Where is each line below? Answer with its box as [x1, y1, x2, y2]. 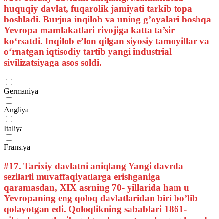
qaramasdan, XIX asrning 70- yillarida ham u [4, 182, 189, 193]
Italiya [4, 124, 23, 132]
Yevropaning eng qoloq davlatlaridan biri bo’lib [4, 193, 197, 203]
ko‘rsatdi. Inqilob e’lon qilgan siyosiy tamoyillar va [4, 36, 209, 46]
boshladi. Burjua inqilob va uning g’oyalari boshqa [4, 14, 211, 25]
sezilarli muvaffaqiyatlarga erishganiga [4, 171, 160, 182]
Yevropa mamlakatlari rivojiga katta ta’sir [4, 25, 175, 36]
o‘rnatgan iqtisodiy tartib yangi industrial [4, 46, 172, 57]
